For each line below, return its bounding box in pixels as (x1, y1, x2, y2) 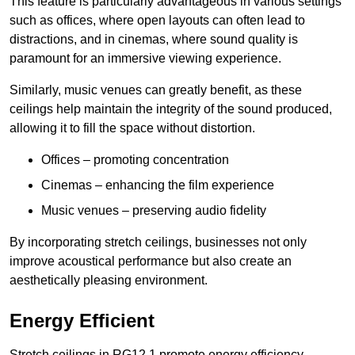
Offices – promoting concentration (41, 152, 229, 166)
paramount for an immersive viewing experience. (10, 51, 281, 65)
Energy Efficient (10, 309, 155, 331)
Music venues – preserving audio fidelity (41, 203, 266, 217)
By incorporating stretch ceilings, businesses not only (10, 235, 307, 249)
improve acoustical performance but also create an (10, 254, 292, 268)
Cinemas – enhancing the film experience (41, 177, 274, 192)
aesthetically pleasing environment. (10, 273, 208, 287)
